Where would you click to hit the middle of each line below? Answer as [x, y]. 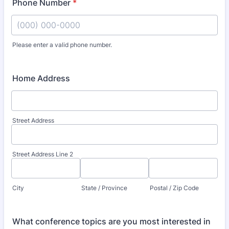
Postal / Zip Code [175, 188]
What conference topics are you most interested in [111, 221]
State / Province [104, 188]
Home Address [41, 78]
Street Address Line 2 [43, 154]
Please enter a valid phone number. [62, 45]
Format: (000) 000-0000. [59, 53]
